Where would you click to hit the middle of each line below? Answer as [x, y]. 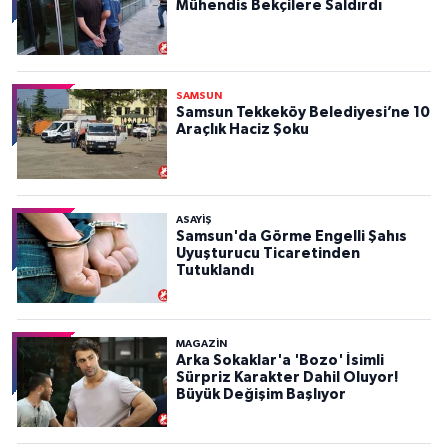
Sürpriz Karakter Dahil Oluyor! [286, 378]
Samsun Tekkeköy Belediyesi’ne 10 [302, 113]
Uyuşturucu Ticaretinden [267, 254]
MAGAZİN [201, 344]
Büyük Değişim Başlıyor [260, 395]
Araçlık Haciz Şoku [242, 130]
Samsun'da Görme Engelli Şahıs [291, 237]
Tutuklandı [214, 271]
